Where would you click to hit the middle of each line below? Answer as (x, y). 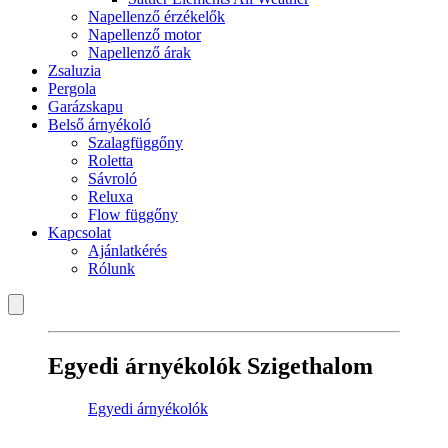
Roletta (110, 160)
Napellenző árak (139, 52)
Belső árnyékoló (99, 124)
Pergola (72, 88)
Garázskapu (85, 106)
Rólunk (111, 268)
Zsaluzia (74, 70)
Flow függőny (133, 214)
